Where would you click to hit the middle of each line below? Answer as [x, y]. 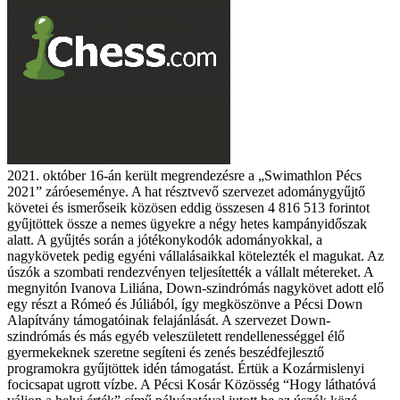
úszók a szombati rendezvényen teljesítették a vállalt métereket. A [190, 271]
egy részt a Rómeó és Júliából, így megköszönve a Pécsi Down [185, 304]
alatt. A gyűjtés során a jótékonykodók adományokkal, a [165, 239]
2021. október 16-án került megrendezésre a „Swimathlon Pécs [184, 175]
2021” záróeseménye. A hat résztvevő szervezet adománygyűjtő [186, 191]
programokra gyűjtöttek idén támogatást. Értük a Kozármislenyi [186, 368]
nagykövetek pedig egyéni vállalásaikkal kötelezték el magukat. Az [196, 255]
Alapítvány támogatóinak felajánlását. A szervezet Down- [169, 320]
